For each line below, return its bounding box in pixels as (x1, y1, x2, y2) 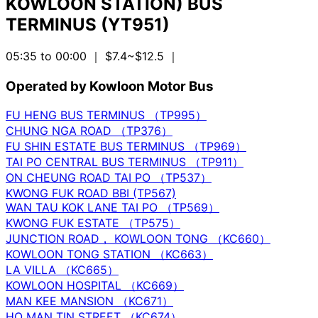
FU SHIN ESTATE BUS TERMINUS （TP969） (6, 138, 246, 153)
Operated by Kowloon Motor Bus (6, 77, 214, 94)
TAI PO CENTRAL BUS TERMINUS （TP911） (6, 154, 243, 169)
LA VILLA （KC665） (6, 262, 119, 277)
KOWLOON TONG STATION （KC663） (6, 246, 213, 261)
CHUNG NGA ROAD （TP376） (6, 123, 172, 138)
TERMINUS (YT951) (6, 14, 170, 35)
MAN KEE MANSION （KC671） (6, 293, 173, 308)
